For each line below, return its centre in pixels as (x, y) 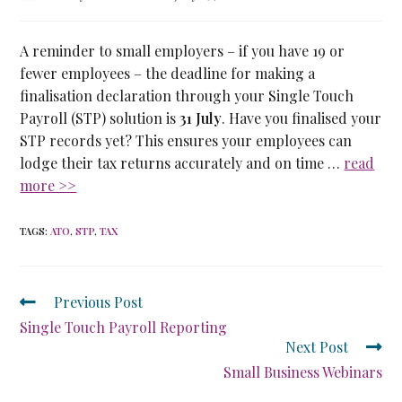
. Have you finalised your (302, 118)
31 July (201, 118)
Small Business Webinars (302, 372)
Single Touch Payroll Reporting (124, 327)
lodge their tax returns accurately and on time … (182, 163)
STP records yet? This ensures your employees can (186, 140)
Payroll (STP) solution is (100, 118)
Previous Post (99, 302)
